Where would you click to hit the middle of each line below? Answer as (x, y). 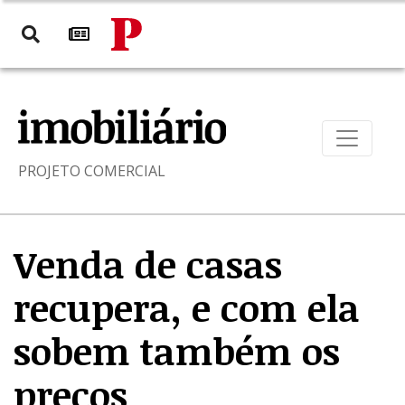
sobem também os (177, 351)
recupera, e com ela (187, 307)
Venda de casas (148, 264)
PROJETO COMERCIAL (92, 171)
